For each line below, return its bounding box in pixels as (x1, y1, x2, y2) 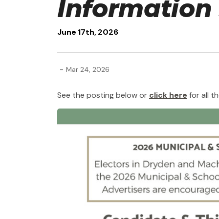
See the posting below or (57, 90, 149, 100)
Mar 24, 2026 (66, 65, 109, 74)
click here (149, 90, 187, 100)
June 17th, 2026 (57, 27, 118, 37)
